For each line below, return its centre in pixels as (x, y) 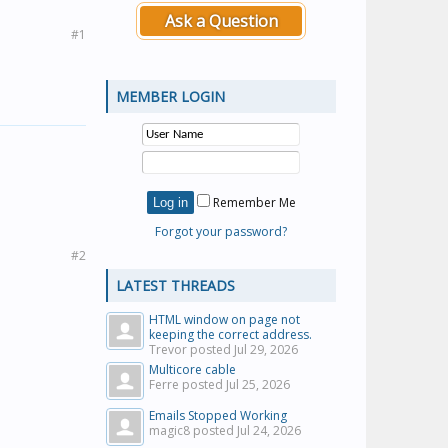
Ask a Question (221, 21)
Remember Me (252, 202)
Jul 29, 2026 (266, 349)
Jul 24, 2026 (269, 430)
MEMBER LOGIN (170, 96)
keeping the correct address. (230, 334)
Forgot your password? (221, 231)
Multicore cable (192, 369)
